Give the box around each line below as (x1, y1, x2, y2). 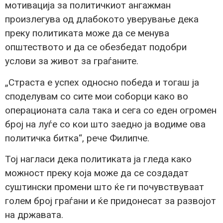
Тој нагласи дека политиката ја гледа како (5, 153, 192, 165)
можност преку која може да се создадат (5, 167, 189, 179)
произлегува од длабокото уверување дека (5, 13, 199, 25)
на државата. (5, 209, 63, 221)
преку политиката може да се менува (5, 27, 169, 39)
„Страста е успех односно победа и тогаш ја (5, 76, 199, 88)
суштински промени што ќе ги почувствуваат (5, 181, 204, 193)
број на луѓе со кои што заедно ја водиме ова (5, 118, 206, 130)
